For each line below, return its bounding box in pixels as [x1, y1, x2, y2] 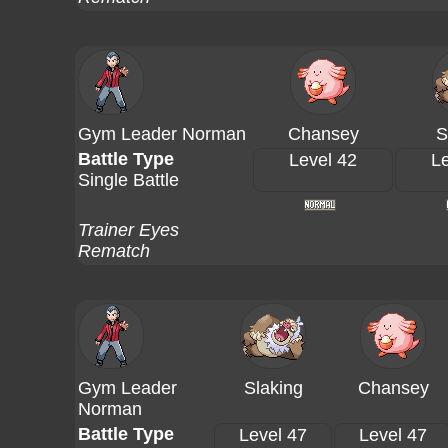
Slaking [243, 378, 303, 398]
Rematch [78, 241, 150, 261]
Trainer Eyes [78, 220, 179, 240]
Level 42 [289, 150, 357, 170]
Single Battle [78, 170, 179, 190]
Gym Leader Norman [78, 124, 246, 144]
